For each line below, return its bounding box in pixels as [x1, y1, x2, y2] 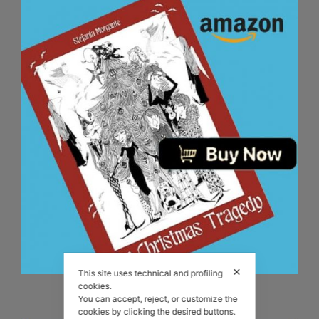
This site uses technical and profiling [78, 267, 223, 278]
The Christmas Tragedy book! [105, 278, 214, 290]
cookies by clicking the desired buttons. [78, 305, 238, 317]
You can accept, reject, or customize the [78, 293, 238, 304]
